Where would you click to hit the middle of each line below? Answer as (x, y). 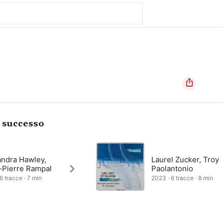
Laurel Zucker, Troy (185, 160)
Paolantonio (172, 168)
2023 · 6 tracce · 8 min (182, 178)
